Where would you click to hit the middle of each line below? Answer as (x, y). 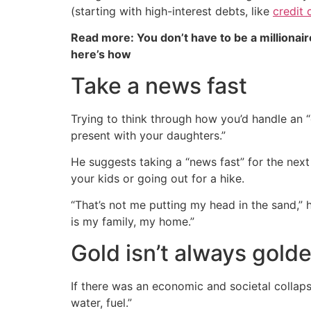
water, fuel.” (101, 302)
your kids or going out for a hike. (158, 179)
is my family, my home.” (133, 222)
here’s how (101, 54)
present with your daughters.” (148, 135)
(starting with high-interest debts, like (172, 11)
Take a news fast (159, 85)
